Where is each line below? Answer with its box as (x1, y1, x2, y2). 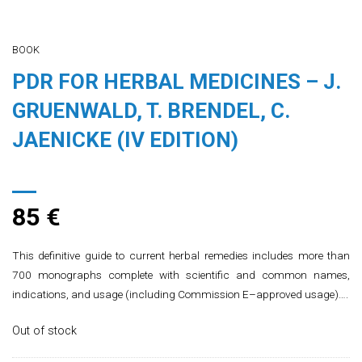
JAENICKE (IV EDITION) (12, 127, 238, 152)
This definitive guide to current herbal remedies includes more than (12, 248, 350, 262)
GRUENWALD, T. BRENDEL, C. (12, 98, 290, 123)
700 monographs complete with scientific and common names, (12, 267, 350, 281)
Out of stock (12, 323, 77, 338)
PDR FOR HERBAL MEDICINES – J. (12, 69, 341, 94)
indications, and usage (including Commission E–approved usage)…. (12, 287, 348, 301)
